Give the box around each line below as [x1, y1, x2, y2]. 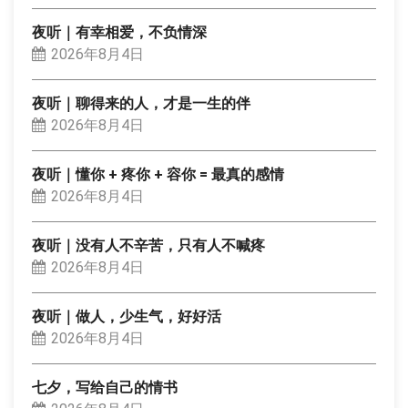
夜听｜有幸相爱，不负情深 [32, 24, 207, 41]
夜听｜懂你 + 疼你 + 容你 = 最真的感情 [32, 166, 284, 183]
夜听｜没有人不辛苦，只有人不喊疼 [32, 237, 265, 254]
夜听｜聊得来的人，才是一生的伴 [32, 95, 250, 112]
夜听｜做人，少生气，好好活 [32, 308, 221, 325]
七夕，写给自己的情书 [32, 379, 178, 396]
